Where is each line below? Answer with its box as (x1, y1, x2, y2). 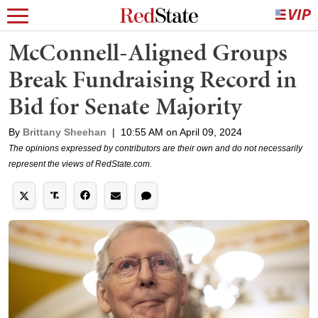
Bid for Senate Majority (9, 89, 242, 123)
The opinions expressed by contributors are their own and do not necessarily (9, 143, 302, 153)
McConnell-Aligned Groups (9, 35, 287, 69)
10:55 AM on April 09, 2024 (121, 126, 242, 138)
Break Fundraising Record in (9, 62, 297, 96)
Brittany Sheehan (23, 126, 106, 138)
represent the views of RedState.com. (9, 159, 152, 169)
